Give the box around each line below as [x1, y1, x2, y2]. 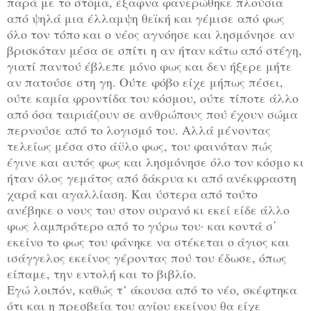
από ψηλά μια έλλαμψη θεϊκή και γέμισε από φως [7, 9, 285, 26]
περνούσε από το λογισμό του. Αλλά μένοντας [7, 121, 271, 138]
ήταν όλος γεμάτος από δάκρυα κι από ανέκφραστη [7, 169, 296, 186]
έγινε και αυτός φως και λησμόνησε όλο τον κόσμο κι [7, 153, 304, 170]
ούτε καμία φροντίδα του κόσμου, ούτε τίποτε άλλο [7, 89, 299, 106]
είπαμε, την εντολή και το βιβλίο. [7, 264, 196, 282]
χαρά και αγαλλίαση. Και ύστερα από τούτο [7, 185, 258, 202]
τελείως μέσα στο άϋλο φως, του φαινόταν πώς [7, 137, 273, 154]
